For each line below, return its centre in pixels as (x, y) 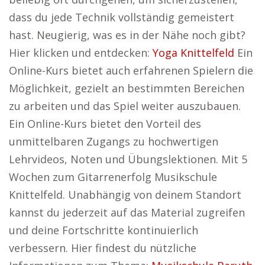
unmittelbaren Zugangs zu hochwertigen (114, 141)
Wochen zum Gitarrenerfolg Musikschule (113, 177)
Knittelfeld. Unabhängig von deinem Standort (125, 195)
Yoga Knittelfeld (193, 53)
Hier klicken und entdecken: (81, 53)
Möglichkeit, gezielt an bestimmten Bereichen (127, 88)
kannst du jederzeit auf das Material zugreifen (127, 212)
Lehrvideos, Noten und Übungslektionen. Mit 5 (128, 159)
